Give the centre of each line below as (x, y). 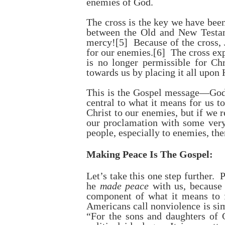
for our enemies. (120, 52)
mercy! (101, 42)
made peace (124, 186)
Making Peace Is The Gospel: (150, 154)
